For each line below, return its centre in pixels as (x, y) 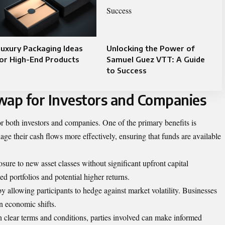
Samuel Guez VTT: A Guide (155, 59)
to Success (126, 70)
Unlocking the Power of (150, 48)
